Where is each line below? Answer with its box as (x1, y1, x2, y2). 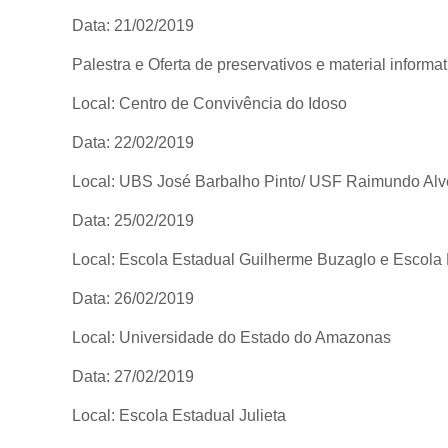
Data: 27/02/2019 (72, 367, 194, 385)
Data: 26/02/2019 (72, 289, 194, 307)
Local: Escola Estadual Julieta (72, 406, 286, 424)
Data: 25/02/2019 (72, 211, 194, 229)
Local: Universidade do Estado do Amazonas (72, 328, 391, 346)
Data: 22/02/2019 (72, 133, 194, 151)
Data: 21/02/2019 (72, 16, 194, 34)
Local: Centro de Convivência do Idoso (72, 94, 347, 112)
